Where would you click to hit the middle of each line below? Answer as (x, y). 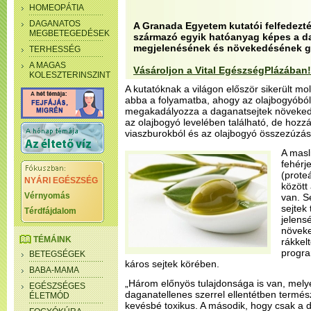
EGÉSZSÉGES (57, 286)
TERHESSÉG (55, 49)
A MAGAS (48, 65)
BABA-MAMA (54, 270)
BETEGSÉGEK (57, 254)
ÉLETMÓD (49, 296)
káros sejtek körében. (172, 264)
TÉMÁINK (52, 239)
